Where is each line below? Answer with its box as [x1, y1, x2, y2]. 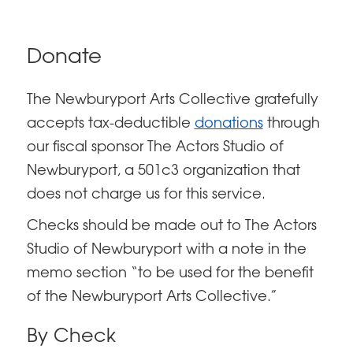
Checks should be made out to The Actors [26, 219, 317, 234]
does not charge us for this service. [26, 188, 266, 203]
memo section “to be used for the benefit [26, 266, 314, 281]
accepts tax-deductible [26, 117, 195, 132]
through [262, 117, 320, 132]
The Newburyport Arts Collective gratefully [26, 93, 318, 108]
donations [194, 117, 263, 132]
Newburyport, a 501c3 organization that [26, 164, 300, 179]
